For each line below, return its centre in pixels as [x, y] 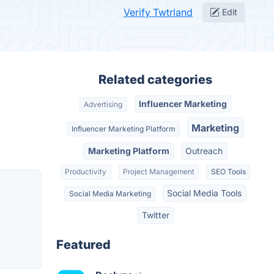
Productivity [86, 172]
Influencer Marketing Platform [123, 128]
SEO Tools [228, 172]
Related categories [155, 80]
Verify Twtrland [158, 12]
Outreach [204, 150]
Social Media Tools [205, 193]
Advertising [103, 105]
